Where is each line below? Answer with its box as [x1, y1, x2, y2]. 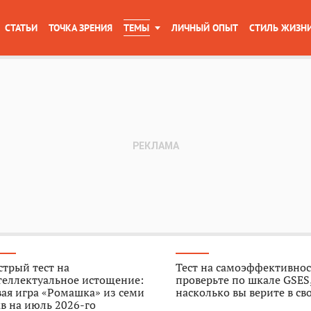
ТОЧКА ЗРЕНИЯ [49, 22, 112, 34]
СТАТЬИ [5, 22, 37, 34]
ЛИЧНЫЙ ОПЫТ [171, 22, 238, 34]
